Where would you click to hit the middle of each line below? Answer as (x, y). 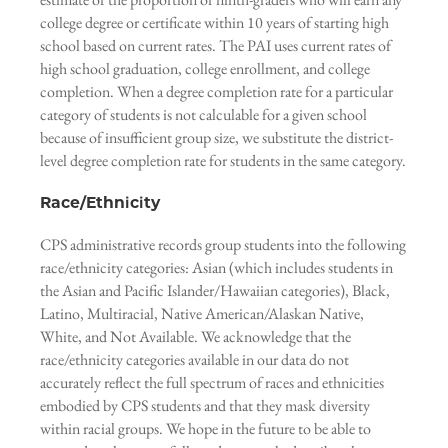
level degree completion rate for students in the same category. (223, 160)
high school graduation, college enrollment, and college (205, 68)
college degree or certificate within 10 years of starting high (214, 22)
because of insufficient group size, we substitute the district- (216, 137)
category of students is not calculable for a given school (203, 114)
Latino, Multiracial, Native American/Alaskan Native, (202, 313)
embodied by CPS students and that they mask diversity (205, 405)
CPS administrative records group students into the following (223, 244)
